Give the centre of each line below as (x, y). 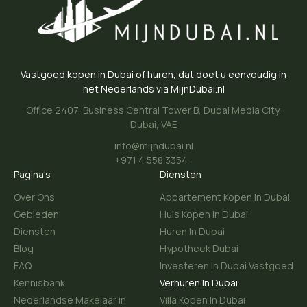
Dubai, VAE (153, 124)
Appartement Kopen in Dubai (225, 197)
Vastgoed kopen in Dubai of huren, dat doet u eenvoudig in (153, 74)
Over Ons (34, 197)
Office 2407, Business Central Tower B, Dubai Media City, (153, 110)
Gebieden (36, 214)
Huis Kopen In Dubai (204, 214)
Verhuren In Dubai (199, 282)
